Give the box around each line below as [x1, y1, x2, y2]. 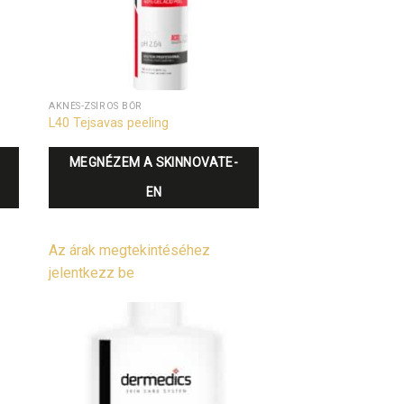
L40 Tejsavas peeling [49, 115, 170, 131]
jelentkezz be [49, 264, 135, 282]
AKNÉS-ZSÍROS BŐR [49, 99, 142, 112]
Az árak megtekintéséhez [49, 242, 211, 260]
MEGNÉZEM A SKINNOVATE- [69, 155, 239, 170]
